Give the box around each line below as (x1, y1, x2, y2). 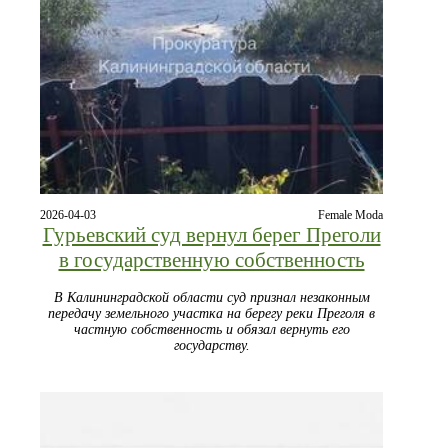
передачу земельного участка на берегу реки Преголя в (48, 305, 375, 321)
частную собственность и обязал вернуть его (73, 321, 350, 337)
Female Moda (318, 207, 383, 222)
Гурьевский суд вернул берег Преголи (42, 222, 381, 247)
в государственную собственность (58, 247, 365, 272)
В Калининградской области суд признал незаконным (53, 289, 370, 305)
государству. (173, 337, 250, 353)
